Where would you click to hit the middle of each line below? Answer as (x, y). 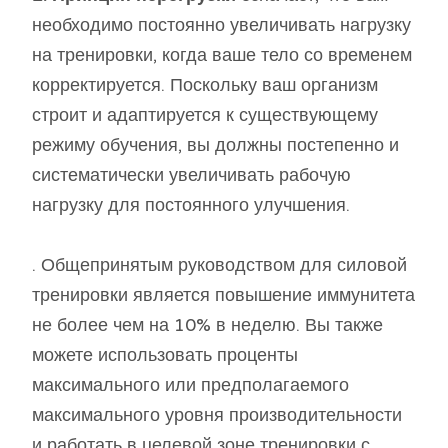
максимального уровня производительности (217, 414)
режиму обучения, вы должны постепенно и (215, 144)
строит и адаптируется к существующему (205, 114)
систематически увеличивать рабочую (191, 174)
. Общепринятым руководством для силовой (219, 264)
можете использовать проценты (165, 354)
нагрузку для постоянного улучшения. (191, 204)
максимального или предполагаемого (190, 384)
